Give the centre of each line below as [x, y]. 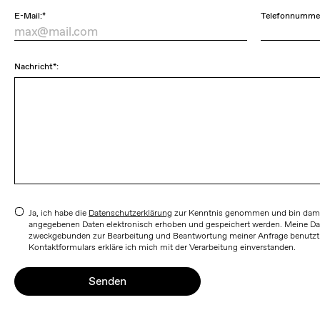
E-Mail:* [30, 15]
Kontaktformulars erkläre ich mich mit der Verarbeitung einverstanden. [162, 247]
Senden [107, 281]
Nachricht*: [36, 66]
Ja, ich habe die [59, 212]
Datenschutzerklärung [130, 212]
